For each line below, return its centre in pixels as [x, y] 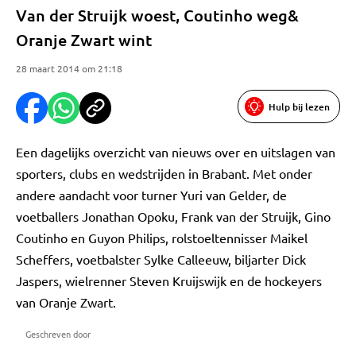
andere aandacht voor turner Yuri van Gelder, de [151, 195]
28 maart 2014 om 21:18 [69, 68]
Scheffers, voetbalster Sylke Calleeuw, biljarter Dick [161, 259]
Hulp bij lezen [299, 106]
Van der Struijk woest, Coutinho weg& [157, 15]
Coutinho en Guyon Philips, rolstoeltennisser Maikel [162, 238]
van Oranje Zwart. [66, 302]
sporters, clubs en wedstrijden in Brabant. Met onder [164, 173]
